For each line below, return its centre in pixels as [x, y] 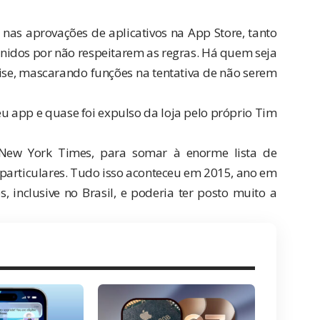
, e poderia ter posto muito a [195, 192]
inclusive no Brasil [63, 192]
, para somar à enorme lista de [184, 152]
